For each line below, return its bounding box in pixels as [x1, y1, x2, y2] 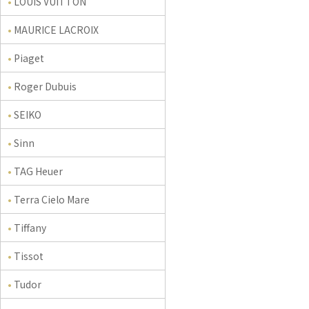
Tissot [14, 249, 43, 263]
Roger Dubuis [14, 79, 77, 93]
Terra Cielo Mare [14, 192, 90, 206]
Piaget [14, 51, 44, 65]
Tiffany [14, 221, 46, 235]
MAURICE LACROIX [14, 23, 99, 37]
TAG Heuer [14, 164, 63, 178]
